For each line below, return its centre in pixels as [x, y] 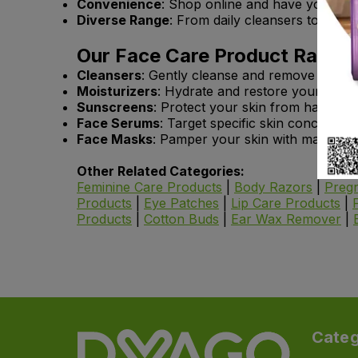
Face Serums [118, 123]
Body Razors [273, 187]
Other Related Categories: [161, 171]
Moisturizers [117, 91]
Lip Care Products [286, 203]
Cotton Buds [181, 219]
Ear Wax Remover [286, 219]
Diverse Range [123, 20]
